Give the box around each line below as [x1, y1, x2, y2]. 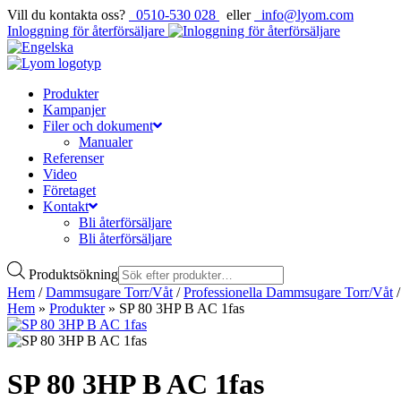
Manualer [79, 134, 132, 149]
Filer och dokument [43, 118, 153, 133]
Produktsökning [29, 266, 118, 282]
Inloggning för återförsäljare [7, 23, 168, 38]
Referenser [43, 150, 104, 166]
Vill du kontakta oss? [7, 7, 125, 22]
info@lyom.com [254, 7, 354, 22]
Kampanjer [43, 102, 106, 117]
